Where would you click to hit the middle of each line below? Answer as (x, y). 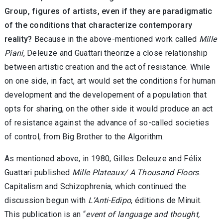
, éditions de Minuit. (167, 200)
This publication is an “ (45, 214)
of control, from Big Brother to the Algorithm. (84, 136)
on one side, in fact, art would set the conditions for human (110, 81)
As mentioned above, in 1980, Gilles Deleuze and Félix (103, 158)
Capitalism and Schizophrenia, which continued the (96, 186)
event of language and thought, (143, 214)
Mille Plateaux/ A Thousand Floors (135, 172)
